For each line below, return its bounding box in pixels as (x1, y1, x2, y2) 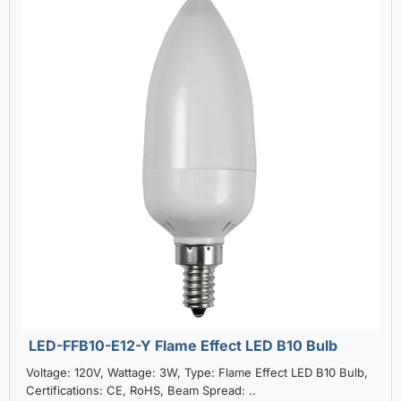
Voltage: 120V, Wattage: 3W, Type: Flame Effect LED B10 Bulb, (26, 364, 368, 380)
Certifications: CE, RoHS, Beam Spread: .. (26, 382, 256, 397)
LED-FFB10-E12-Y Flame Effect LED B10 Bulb (29, 336, 338, 354)
